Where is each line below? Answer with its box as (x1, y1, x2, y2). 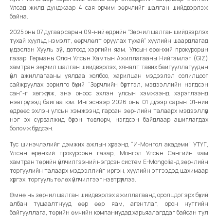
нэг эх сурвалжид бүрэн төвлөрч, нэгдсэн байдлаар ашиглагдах (10, 115, 208, 124)
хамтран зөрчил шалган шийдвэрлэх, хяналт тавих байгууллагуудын (10, 63, 208, 72)
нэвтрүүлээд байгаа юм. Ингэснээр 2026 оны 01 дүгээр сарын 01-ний (10, 98, 208, 107)
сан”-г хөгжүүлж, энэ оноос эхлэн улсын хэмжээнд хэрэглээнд (10, 89, 208, 98)
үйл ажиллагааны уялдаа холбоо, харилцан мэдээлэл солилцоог (10, 72, 208, 80)
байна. (10, 12, 28, 20)
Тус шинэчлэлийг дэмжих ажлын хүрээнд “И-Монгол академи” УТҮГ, (10, 140, 208, 148)
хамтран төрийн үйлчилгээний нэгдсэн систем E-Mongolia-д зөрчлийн (10, 157, 208, 166)
